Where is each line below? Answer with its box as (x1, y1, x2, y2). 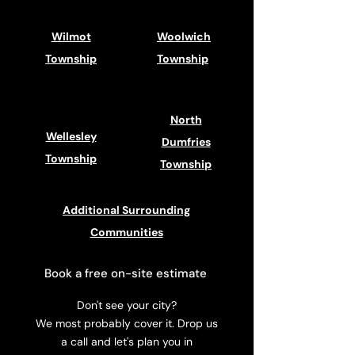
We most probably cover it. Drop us (36, 316, 218, 330)
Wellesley (45, 129, 97, 143)
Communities (90, 225, 163, 239)
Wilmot (51, 29, 91, 44)
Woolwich (157, 29, 211, 44)
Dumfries (161, 135, 211, 149)
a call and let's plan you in (61, 334, 193, 349)
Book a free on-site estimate (44, 265, 207, 281)
